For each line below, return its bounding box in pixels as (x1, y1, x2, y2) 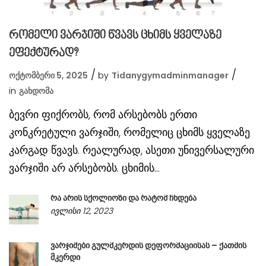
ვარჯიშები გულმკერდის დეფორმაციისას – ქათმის (50, 239, 246, 251)
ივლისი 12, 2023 (50, 204, 113, 217)
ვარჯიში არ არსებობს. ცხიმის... (9, 160, 160, 175)
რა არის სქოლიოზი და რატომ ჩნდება (50, 191, 197, 204)
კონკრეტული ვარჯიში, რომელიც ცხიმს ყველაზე (9, 124, 250, 140)
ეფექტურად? (9, 47, 78, 59)
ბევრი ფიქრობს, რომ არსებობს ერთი (9, 106, 197, 122)
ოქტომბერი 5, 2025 (9, 69, 88, 81)
